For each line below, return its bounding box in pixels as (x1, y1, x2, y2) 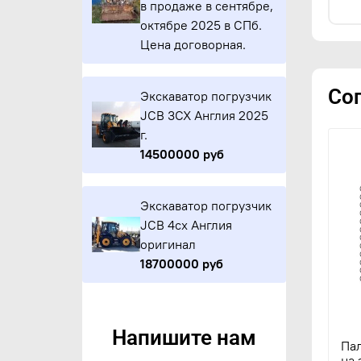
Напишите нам (112, 326, 257, 351)
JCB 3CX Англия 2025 (140, 106, 269, 123)
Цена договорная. (140, 35, 247, 52)
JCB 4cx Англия (140, 216, 233, 233)
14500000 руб (140, 145, 225, 162)
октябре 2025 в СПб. (140, 16, 263, 33)
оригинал (140, 235, 197, 252)
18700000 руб (140, 255, 224, 272)
